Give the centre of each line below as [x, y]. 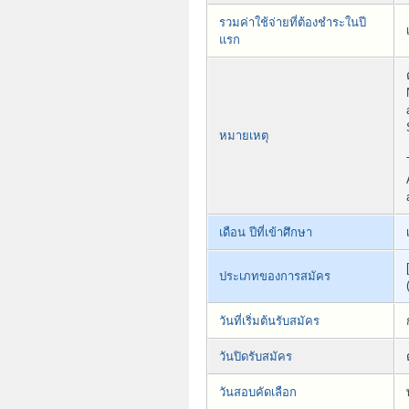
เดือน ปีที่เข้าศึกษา [266, 232]
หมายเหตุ [244, 135]
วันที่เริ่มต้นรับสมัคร [269, 320]
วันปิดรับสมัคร [256, 356]
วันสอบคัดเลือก [258, 392]
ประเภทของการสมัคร [275, 276]
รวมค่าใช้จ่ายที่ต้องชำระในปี [293, 22]
